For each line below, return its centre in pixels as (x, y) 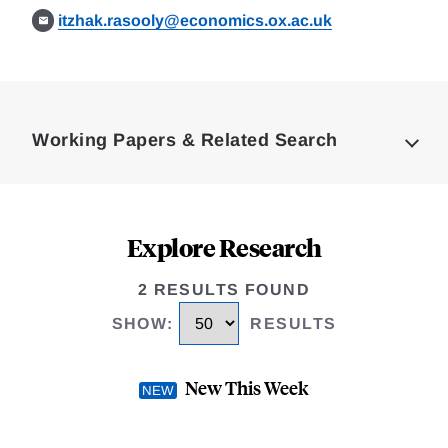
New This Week (247, 388)
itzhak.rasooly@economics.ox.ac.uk (195, 20)
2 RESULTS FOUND (224, 289)
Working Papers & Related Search (185, 140)
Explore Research (224, 247)
